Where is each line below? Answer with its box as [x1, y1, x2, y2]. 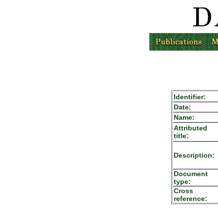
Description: [174, 151, 215, 159]
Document [174, 170, 208, 178]
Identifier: [174, 93, 206, 101]
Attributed [174, 124, 208, 132]
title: [174, 132, 189, 140]
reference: [174, 195, 208, 202]
